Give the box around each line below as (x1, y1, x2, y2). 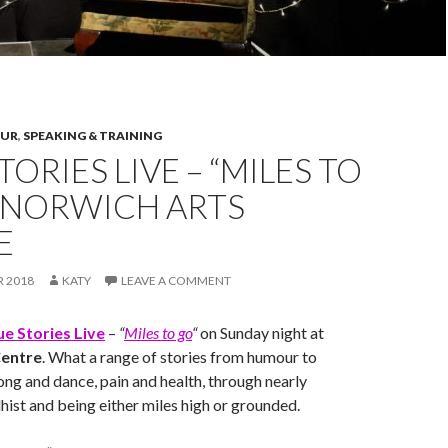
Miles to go (124, 323, 192, 342)
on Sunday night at (197, 323, 324, 342)
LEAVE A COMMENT (121, 273, 231, 288)
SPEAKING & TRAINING (23, 128, 162, 143)
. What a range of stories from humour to (42, 347, 317, 366)
